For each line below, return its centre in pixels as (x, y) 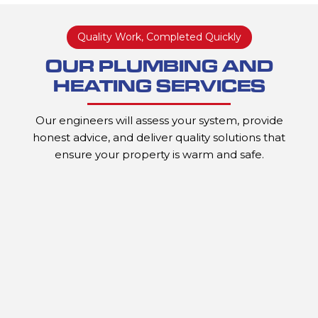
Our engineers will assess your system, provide (159, 120)
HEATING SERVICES (159, 86)
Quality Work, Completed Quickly (159, 37)
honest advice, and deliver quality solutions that (159, 137)
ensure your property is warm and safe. (159, 154)
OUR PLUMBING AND (159, 66)
